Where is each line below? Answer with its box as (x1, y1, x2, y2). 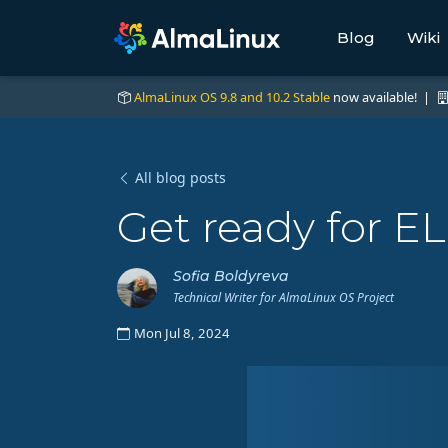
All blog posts (135, 168, 226, 188)
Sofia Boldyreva (173, 267, 289, 286)
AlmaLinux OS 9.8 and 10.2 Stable (134, 88, 330, 107)
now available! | (330, 88, 436, 107)
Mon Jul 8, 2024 (134, 324, 230, 343)
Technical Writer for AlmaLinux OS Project (173, 289, 394, 307)
